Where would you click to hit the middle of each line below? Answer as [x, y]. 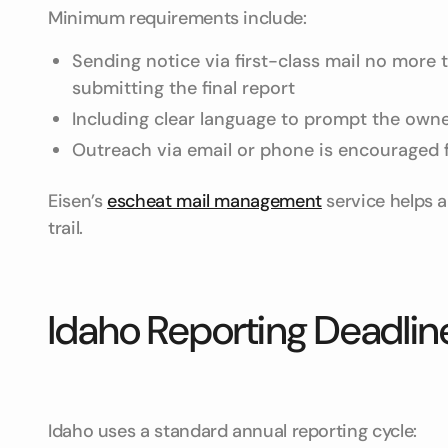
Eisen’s [78, 201]
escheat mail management [214, 201]
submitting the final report [183, 88]
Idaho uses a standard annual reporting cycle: [232, 431]
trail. [65, 228]
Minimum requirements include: [177, 18]
